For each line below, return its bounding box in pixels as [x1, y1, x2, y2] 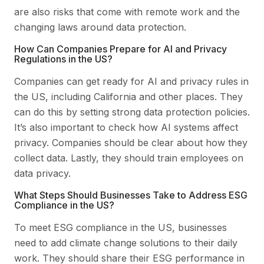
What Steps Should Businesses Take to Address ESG [14, 189, 247, 202]
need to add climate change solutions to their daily [14, 237, 237, 249]
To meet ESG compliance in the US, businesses [14, 222, 227, 234]
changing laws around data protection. [14, 21, 186, 34]
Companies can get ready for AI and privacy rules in [14, 75, 249, 88]
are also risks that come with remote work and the [14, 6, 240, 18]
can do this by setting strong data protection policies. [14, 106, 250, 118]
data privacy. [14, 167, 71, 180]
